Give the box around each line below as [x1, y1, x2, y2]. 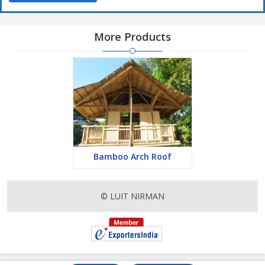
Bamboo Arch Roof [93, 151, 172, 162]
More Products [94, 30, 171, 44]
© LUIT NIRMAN [101, 190, 164, 202]
